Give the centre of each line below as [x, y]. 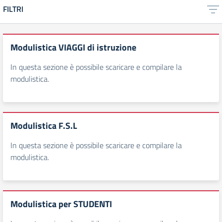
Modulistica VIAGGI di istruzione [73, 47]
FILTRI [13, 9]
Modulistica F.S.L [44, 126]
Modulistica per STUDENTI [61, 204]
